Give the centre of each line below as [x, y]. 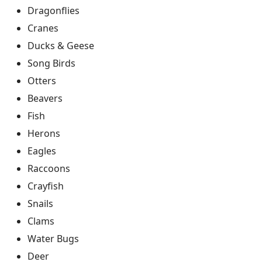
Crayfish [46, 186]
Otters [42, 81]
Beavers [45, 98]
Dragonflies [54, 11]
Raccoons [49, 168]
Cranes [43, 28]
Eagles [42, 151]
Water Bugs [53, 239]
